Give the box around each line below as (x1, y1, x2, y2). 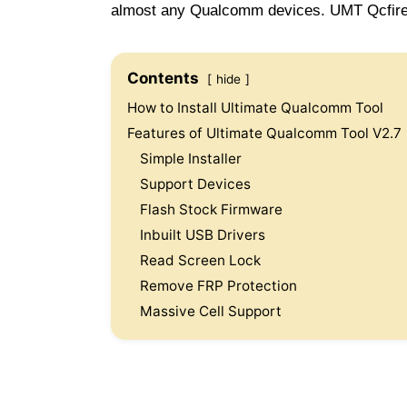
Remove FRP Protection (140, 276, 297, 294)
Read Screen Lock (140, 251, 261, 269)
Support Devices (140, 174, 251, 193)
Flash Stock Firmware (140, 200, 283, 218)
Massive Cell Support (140, 302, 282, 320)
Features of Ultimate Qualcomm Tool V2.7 (127, 124, 402, 142)
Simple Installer (140, 149, 242, 167)
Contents (127, 68, 199, 87)
